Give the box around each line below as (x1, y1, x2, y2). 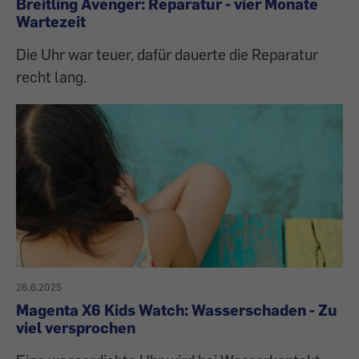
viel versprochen (16, 318, 135, 337)
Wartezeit (16, 12, 86, 31)
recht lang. (16, 67, 87, 87)
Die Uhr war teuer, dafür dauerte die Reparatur (16, 45, 318, 64)
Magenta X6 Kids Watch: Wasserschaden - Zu (16, 301, 337, 320)
